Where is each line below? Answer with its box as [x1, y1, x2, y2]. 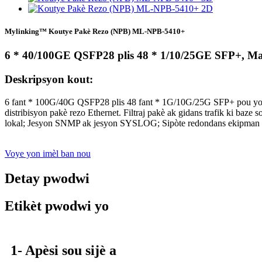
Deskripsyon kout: [5, 73, 93, 86]
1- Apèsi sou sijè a [11, 243, 116, 258]
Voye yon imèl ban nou [5, 148, 91, 158]
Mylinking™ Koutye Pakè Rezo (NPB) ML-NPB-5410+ [5, 27, 185, 36]
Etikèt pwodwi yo [5, 198, 109, 213]
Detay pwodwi [5, 170, 89, 186]
